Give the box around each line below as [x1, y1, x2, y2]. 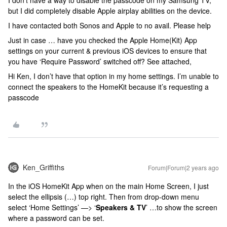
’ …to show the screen [146, 202, 217, 212]
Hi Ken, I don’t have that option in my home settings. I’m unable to [8, 70, 219, 81]
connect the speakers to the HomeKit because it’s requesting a [8, 81, 209, 92]
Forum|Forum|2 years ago [148, 163, 219, 172]
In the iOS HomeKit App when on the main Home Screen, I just [8, 180, 209, 191]
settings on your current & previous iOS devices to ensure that [8, 45, 207, 56]
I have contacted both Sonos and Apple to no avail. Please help [8, 20, 213, 30]
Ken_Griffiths [23, 162, 64, 172]
